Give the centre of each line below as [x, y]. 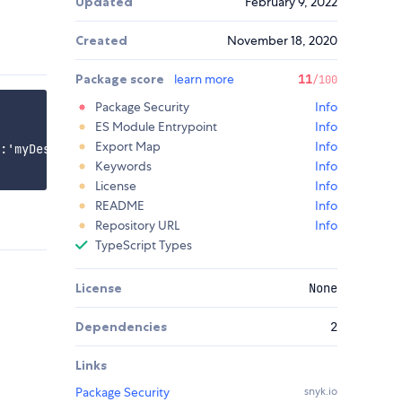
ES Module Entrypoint [156, 127]
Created [101, 41]
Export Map [128, 147]
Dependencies [121, 327]
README [120, 206]
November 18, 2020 [282, 41]
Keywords [123, 166]
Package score [121, 79]
